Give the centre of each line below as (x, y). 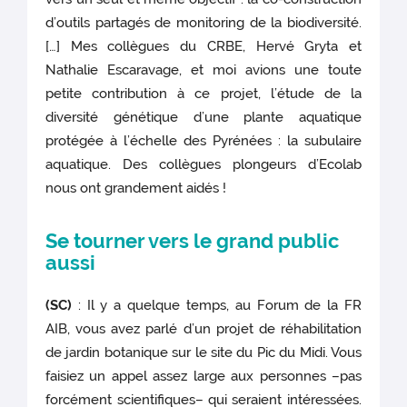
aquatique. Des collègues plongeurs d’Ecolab (203, 165)
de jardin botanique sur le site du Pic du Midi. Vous (203, 353)
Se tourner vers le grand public (193, 241)
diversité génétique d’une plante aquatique (203, 118)
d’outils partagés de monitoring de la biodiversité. (203, 23)
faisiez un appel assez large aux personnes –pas (203, 377)
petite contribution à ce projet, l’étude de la (203, 94)
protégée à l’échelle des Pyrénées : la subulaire (203, 141)
